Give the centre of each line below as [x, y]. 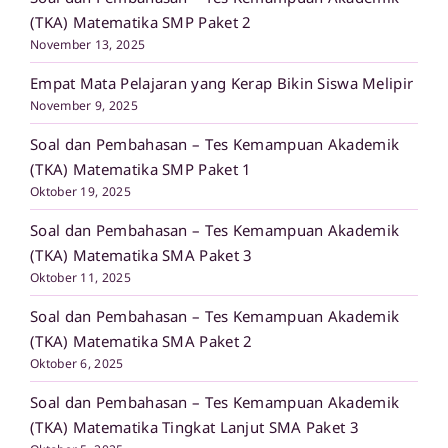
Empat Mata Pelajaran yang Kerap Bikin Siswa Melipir [222, 82]
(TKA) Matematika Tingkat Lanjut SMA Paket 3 [194, 426]
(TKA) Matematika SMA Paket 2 [141, 340]
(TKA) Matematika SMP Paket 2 [141, 21]
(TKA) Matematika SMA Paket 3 [141, 254]
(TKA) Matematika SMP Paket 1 [141, 168]
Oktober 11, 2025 [80, 277]
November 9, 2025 [84, 105]
